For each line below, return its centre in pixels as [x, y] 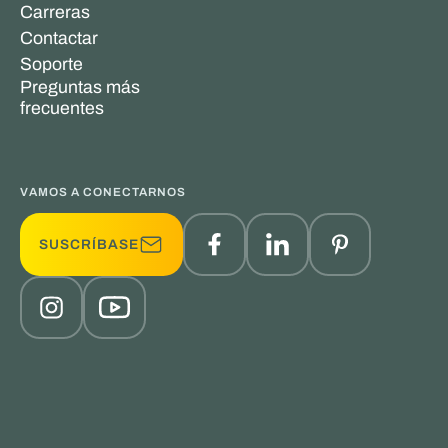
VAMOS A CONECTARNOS [102, 192]
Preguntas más [79, 87]
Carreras [54, 12]
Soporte [51, 64]
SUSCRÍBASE [89, 244]
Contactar [58, 38]
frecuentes [61, 108]
